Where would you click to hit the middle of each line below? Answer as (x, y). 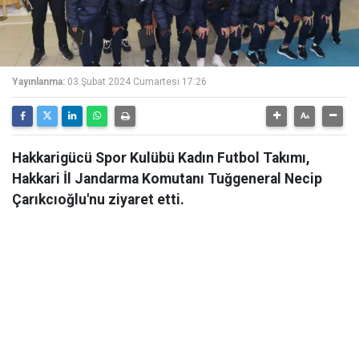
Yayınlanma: (38, 82)
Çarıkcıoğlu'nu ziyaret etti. (98, 200)
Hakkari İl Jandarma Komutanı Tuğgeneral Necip (167, 179)
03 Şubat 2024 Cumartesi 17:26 (137, 82)
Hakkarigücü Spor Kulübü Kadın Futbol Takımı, (161, 158)
